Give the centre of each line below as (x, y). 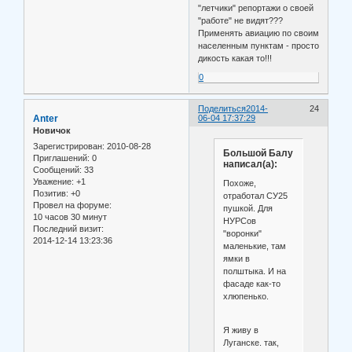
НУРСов (239, 220)
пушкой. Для (247, 208)
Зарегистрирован (68, 146)
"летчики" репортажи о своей (256, 7)
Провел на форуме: (72, 205)
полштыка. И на (254, 271)
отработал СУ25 (255, 195)
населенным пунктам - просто (259, 45)
